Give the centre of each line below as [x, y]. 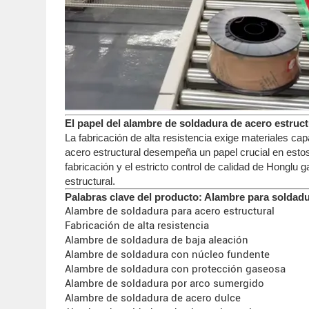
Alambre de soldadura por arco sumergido [165, 283]
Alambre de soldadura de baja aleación [157, 240]
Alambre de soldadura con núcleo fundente [168, 254]
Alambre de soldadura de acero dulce [153, 298]
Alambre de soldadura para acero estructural [170, 211]
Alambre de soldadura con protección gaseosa [176, 269]
